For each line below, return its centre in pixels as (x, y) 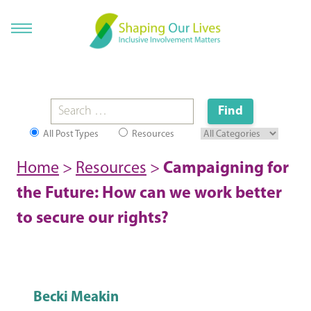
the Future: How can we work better (149, 194)
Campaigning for (226, 169)
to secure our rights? (93, 219)
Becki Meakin (76, 298)
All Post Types (69, 135)
